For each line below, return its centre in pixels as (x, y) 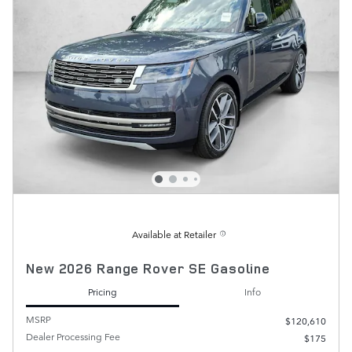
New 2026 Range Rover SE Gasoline (148, 269)
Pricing (103, 291)
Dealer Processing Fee (73, 336)
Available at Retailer (174, 235)
